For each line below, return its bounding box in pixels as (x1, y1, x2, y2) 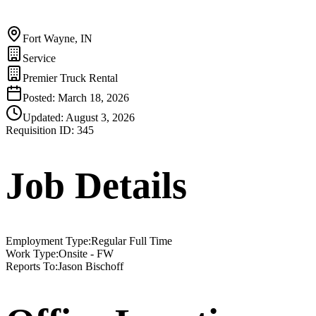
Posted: (23, 91, 58, 104)
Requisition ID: (6, 123, 74, 136)
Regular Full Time (91, 235, 172, 248)
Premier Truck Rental (23, 71, 118, 84)
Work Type (6, 248, 56, 260)
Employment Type (6, 235, 88, 248)
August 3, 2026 (66, 111, 135, 123)
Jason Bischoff (58, 260, 123, 273)
